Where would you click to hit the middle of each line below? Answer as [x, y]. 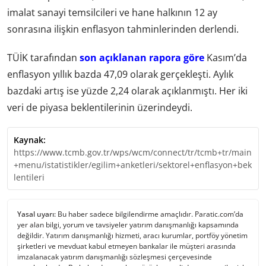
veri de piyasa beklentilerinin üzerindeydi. [100, 107]
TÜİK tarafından [43, 57]
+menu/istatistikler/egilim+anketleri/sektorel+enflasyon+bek [133, 164]
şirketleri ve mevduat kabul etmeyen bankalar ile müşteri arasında [126, 246]
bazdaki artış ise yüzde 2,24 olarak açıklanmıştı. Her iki [127, 91]
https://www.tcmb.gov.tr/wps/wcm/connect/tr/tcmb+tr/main [133, 152]
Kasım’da [226, 57]
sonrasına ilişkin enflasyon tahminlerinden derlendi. [123, 29]
